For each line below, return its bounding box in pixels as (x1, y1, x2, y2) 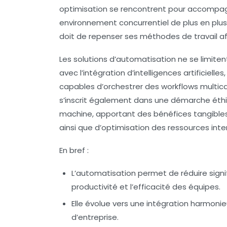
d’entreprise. (71, 211, 119, 222)
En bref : (59, 144, 89, 156)
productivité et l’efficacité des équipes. (71, 181, 220, 192)
